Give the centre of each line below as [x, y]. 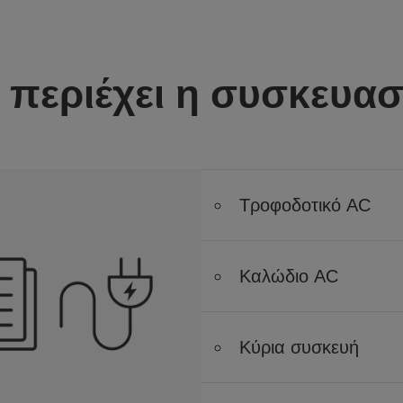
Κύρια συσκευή [299, 347]
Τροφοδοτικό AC [305, 205]
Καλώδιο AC [289, 276]
